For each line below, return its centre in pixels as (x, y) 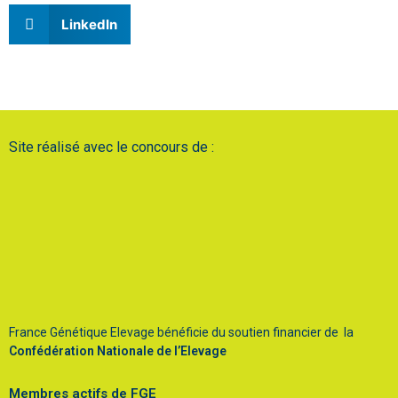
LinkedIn (89, 24)
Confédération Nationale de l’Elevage (118, 351)
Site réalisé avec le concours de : (111, 147)
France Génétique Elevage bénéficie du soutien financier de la (181, 333)
